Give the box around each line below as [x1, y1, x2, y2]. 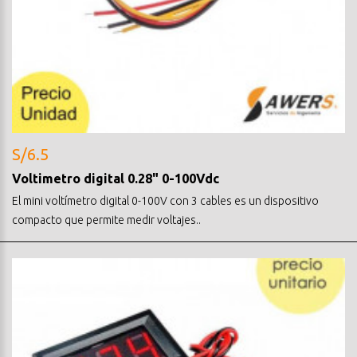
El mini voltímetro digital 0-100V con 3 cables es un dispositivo [12, 194, 319, 207]
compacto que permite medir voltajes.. [12, 213, 201, 226]
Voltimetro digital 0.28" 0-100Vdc [12, 171, 219, 186]
